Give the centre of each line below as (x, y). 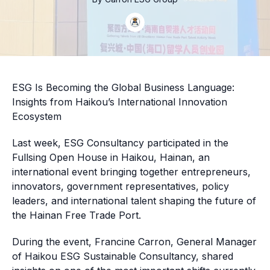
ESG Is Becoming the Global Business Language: (123, 87)
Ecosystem (37, 116)
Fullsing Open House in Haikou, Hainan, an (111, 157)
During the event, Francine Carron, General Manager (134, 242)
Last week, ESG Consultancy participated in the (120, 143)
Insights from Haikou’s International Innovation (120, 102)
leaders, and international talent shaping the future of (134, 201)
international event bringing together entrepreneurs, (131, 172)
